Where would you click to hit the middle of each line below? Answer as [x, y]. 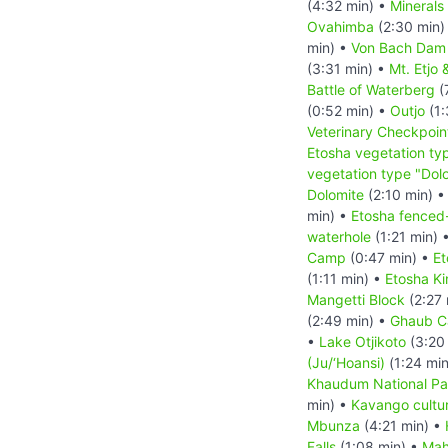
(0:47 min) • [389, 257]
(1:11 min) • [346, 278]
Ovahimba [340, 26]
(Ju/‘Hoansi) [346, 362]
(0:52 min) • [348, 110]
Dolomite [335, 194]
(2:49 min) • [348, 320]
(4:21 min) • [402, 425]
